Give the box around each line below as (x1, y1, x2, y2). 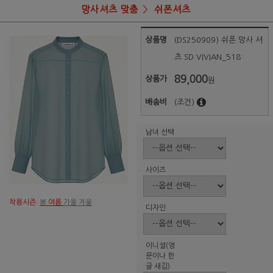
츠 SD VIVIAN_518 (174, 53, 241, 62)
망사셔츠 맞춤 (81, 5, 138, 14)
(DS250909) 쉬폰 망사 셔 (174, 36, 263, 44)
